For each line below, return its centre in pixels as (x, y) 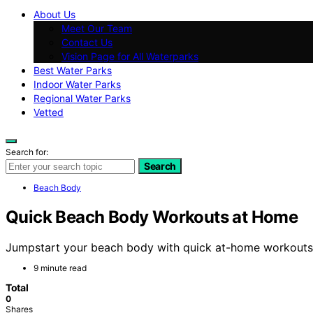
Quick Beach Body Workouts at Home (152, 217)
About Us (54, 14)
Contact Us (87, 42)
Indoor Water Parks (77, 84)
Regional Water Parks (82, 98)
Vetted (49, 112)
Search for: (27, 152)
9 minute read (60, 268)
